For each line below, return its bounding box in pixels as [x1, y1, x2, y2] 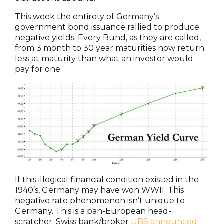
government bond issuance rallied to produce [15, 22, 199, 32]
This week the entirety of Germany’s [15, 11, 159, 21]
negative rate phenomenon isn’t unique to [15, 195, 185, 205]
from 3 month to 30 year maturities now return [15, 43, 204, 53]
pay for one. [15, 64, 62, 74]
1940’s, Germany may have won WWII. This [15, 185, 184, 195]
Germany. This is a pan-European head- [15, 206, 171, 216]
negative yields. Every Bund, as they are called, [15, 32, 201, 42]
